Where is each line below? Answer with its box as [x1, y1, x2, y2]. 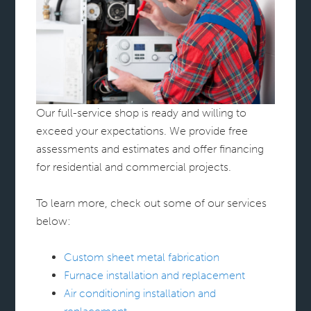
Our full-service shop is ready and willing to [36, 106, 247, 119]
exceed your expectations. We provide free [36, 124, 249, 137]
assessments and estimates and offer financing [36, 142, 264, 155]
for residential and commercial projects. [36, 160, 232, 174]
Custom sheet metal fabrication [64, 250, 220, 264]
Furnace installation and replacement [64, 268, 246, 282]
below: [36, 214, 72, 228]
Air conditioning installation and [64, 286, 217, 300]
